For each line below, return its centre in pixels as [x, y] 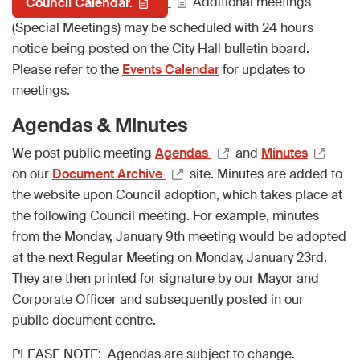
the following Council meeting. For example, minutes [166, 215]
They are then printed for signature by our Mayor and [166, 278]
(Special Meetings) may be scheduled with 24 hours [163, 27]
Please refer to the [67, 69]
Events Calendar [171, 69]
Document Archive [109, 174]
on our [32, 174]
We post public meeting [84, 153]
